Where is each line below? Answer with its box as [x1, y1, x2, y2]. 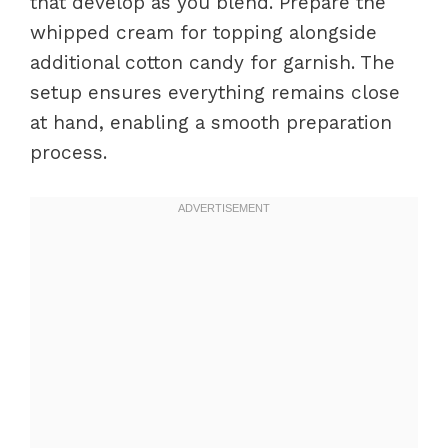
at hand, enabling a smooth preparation [30, 111, 392, 134]
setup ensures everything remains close [30, 81, 400, 104]
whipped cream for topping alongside [30, 21, 377, 44]
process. [30, 141, 107, 164]
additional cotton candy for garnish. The [30, 51, 395, 74]
